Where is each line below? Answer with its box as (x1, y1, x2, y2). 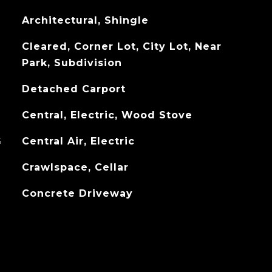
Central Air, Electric (21, 135, 135, 147)
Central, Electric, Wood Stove (21, 109, 192, 121)
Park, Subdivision (21, 57, 122, 69)
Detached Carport (21, 83, 126, 95)
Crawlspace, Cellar (21, 161, 129, 173)
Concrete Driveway (21, 188, 133, 199)
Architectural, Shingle (21, 15, 149, 26)
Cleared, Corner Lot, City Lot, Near (21, 41, 222, 52)
